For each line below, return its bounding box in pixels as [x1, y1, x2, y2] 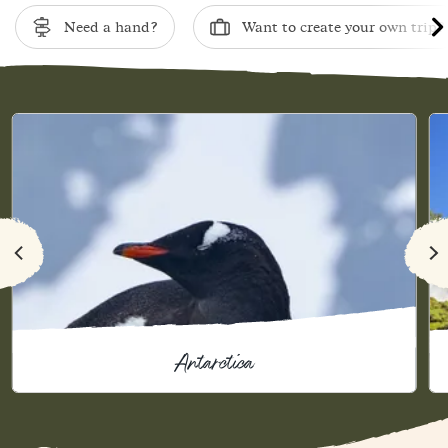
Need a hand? [64, 17, 158, 37]
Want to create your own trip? [242, 17, 445, 37]
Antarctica [173, 346, 255, 382]
